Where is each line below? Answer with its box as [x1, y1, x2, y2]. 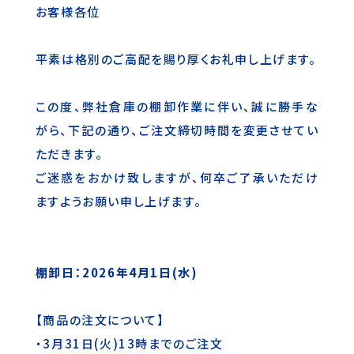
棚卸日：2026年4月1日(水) [35, 264, 198, 281]
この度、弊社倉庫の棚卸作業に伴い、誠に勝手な [35, 98, 319, 115]
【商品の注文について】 [35, 311, 165, 329]
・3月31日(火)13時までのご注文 [35, 335, 224, 352]
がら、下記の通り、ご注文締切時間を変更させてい [35, 122, 319, 139]
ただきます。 [35, 145, 104, 163]
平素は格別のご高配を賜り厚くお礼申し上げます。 [35, 51, 317, 68]
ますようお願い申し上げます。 [35, 193, 202, 210]
